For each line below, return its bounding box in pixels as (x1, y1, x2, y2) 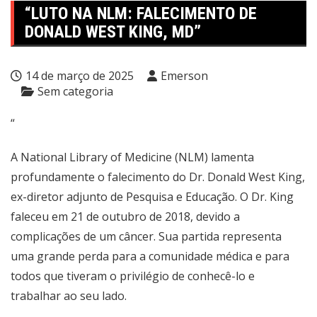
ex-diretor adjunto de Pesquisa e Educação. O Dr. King (11, 189, 294, 204)
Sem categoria (38, 83, 113, 99)
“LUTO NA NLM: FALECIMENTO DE (25, 4, 257, 23)
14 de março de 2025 (25, 68, 134, 83)
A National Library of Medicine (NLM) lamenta (11, 149, 254, 165)
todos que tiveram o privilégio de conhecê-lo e (11, 268, 255, 284)
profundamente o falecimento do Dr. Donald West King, (11, 169, 305, 185)
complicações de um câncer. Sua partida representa (11, 229, 282, 244)
